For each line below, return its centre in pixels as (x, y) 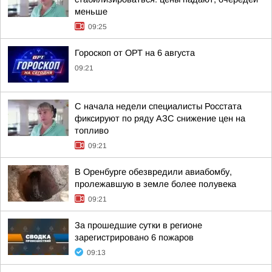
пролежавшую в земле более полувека (155, 184)
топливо (92, 131)
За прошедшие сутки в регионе (138, 225)
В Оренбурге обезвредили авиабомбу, (153, 172)
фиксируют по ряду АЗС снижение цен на (160, 118)
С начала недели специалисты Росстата (158, 106)
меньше (91, 12)
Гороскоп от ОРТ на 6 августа (135, 53)
